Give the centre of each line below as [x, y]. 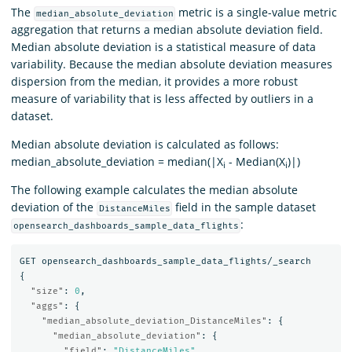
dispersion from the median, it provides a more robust [154, 82]
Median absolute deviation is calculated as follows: [145, 145]
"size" [47, 291]
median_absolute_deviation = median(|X [117, 162]
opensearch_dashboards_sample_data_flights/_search [176, 261]
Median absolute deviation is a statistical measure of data [163, 47]
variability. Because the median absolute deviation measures [172, 64]
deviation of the [54, 207]
